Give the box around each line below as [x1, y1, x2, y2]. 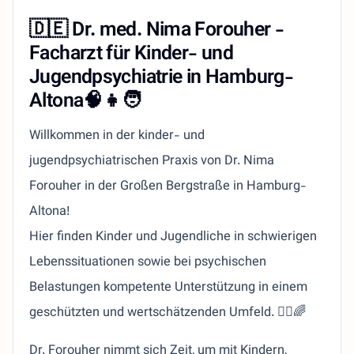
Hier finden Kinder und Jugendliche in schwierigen [29, 227, 317, 248]
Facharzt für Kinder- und [29, 40, 234, 70]
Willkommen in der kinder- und [29, 126, 205, 147]
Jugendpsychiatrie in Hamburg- [29, 63, 294, 94]
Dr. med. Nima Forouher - [72, 16, 284, 47]
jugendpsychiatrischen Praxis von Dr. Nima [29, 151, 274, 172]
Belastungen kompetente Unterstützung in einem [29, 277, 307, 299]
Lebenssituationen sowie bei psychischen [29, 252, 266, 273]
